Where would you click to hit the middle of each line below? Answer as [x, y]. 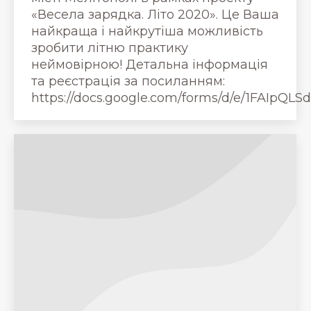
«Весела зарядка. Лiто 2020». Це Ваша [155, 14]
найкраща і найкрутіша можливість [147, 31]
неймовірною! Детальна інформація [150, 64]
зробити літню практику [110, 48]
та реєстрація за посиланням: [128, 81]
